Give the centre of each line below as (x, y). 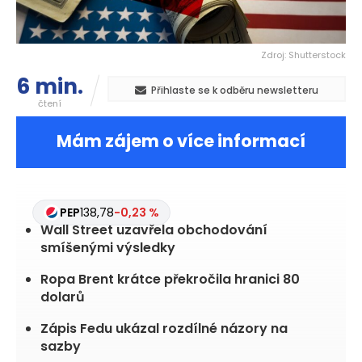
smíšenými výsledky (108, 248)
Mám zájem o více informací (181, 141)
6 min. (50, 87)
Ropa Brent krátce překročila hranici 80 (170, 280)
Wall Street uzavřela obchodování (154, 230)
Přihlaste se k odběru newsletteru (235, 90)
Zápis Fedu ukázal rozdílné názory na (164, 329)
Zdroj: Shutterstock (303, 55)
